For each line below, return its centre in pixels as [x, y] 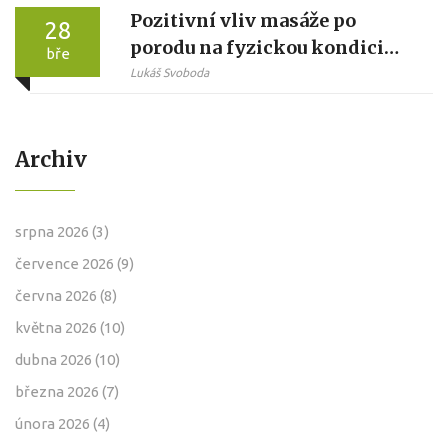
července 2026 [66, 263]
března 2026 [58, 391]
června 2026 [57, 295]
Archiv [51, 159]
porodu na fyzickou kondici [257, 47]
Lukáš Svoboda [169, 72]
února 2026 [54, 423]
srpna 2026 [53, 231]
